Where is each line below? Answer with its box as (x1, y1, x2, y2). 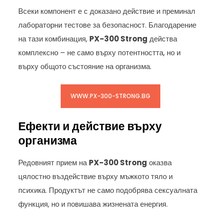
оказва (147, 157, 172, 168)
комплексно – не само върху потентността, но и (18, 47, 181, 58)
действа (147, 33, 178, 44)
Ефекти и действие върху (18, 118, 162, 134)
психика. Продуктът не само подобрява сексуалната (18, 184, 198, 195)
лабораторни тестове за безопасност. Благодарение (18, 19, 197, 30)
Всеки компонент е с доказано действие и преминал (18, 5, 196, 16)
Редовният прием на (18, 157, 89, 168)
